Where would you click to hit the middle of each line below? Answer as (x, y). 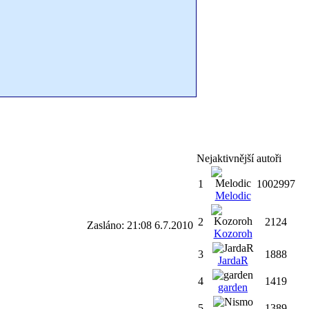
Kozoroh (233, 233)
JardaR (233, 260)
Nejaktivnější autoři (239, 158)
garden (233, 287)
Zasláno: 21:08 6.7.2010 (140, 225)
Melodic (233, 196)
